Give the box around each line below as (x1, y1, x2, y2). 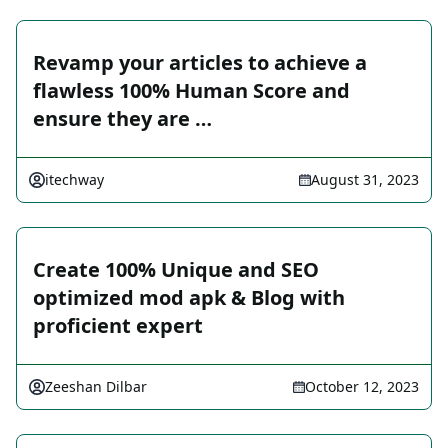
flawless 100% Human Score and (33, 77, 350, 105)
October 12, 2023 (305, 377, 419, 397)
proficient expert (33, 312, 203, 340)
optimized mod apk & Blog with (33, 284, 345, 312)
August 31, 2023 (311, 170, 419, 190)
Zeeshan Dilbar (45, 377, 147, 397)
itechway (45, 170, 104, 190)
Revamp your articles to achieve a (33, 49, 367, 77)
